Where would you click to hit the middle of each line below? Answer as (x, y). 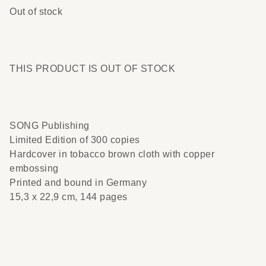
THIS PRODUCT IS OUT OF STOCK (92, 69)
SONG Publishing (50, 126)
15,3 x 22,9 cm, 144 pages (69, 197)
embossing (34, 168)
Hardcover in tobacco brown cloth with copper (112, 154)
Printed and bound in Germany (78, 183)
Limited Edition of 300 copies (75, 140)
